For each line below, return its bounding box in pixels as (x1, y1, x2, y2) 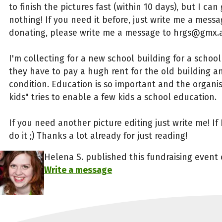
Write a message (44, 165, 112, 176)
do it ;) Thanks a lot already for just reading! (8, 130, 187, 141)
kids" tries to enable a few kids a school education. (8, 91, 217, 103)
